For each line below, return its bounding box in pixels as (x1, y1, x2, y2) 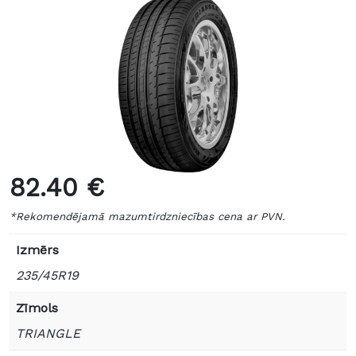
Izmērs (16, 242, 59, 258)
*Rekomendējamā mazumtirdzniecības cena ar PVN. (10, 211, 285, 223)
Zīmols (16, 300, 58, 316)
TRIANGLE (16, 326, 80, 342)
